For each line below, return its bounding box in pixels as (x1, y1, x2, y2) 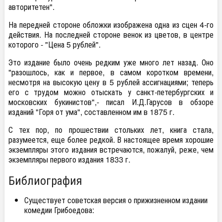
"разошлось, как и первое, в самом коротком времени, (8, 66, 214, 78)
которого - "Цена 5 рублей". (8, 38, 101, 50)
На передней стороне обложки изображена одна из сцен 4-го (8, 18, 214, 30)
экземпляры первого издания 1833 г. (8, 153, 130, 165)
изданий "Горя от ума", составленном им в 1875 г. (8, 106, 174, 117)
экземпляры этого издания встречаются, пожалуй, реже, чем (8, 143, 214, 155)
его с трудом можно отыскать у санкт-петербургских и (8, 86, 214, 98)
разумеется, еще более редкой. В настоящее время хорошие (8, 133, 214, 145)
